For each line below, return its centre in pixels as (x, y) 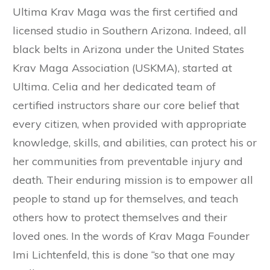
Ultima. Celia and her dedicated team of (114, 86)
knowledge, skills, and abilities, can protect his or (135, 142)
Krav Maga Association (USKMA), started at (122, 67)
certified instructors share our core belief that (126, 105)
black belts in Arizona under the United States (128, 49)
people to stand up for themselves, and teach (125, 198)
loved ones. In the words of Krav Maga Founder (131, 236)
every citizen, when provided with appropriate (130, 124)
